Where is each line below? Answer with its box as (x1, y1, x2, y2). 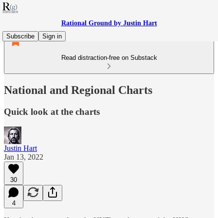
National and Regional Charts (4, 83, 152, 96)
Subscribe (6, 33, 35, 40)
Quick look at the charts (4, 106, 100, 117)
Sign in (42, 33, 62, 40)
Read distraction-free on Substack (61, 54, 157, 61)
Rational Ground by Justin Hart (61, 19, 157, 27)
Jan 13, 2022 (4, 152, 43, 161)
